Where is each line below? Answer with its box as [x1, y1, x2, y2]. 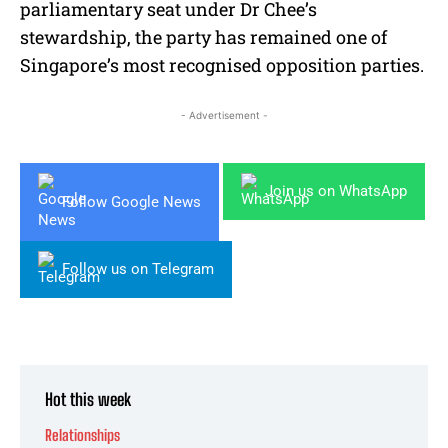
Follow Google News [62, 192, 201, 211]
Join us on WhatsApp [265, 182, 407, 201]
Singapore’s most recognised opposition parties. [20, 53, 424, 78]
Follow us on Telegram [62, 260, 214, 279]
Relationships [45, 426, 120, 445]
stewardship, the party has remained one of [20, 25, 387, 50]
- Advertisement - [180, 109, 268, 122]
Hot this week [45, 389, 131, 411]
